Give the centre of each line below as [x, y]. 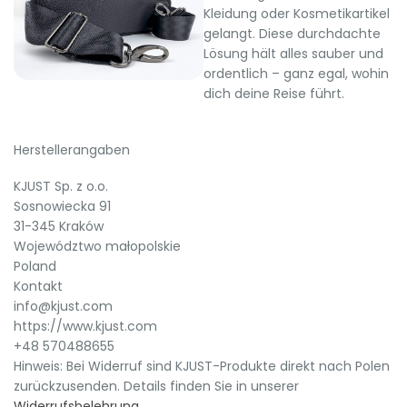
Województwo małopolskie [97, 246]
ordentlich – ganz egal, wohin [296, 73]
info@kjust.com [63, 306]
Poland [35, 266]
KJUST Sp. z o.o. [61, 186]
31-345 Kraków [59, 226]
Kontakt [38, 286]
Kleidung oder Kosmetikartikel [297, 13]
